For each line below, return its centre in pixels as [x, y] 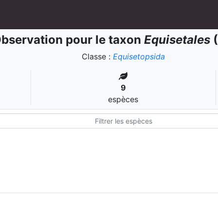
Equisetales [177, 40]
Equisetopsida [139, 56]
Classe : [97, 56]
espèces [123, 99]
